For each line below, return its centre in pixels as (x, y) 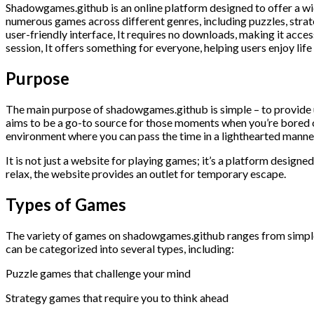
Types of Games (66, 204)
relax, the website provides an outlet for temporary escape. (146, 173)
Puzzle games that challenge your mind (98, 273)
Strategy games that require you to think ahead (117, 297)
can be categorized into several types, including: (120, 248)
